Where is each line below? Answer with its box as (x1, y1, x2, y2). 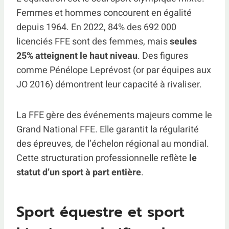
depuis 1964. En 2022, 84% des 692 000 (16, 20, 176, 34)
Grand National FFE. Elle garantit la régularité (16, 123, 199, 136)
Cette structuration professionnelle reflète (16, 151, 189, 165)
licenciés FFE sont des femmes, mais (16, 35, 170, 49)
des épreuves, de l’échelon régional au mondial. (16, 137, 209, 151)
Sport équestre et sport (16, 201, 185, 223)
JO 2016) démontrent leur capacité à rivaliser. (16, 78, 202, 91)
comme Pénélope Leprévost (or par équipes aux (16, 63, 211, 77)
